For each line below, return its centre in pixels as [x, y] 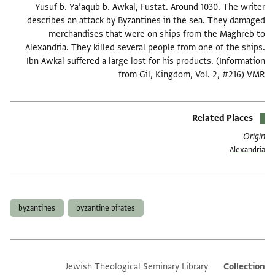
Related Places [224, 118]
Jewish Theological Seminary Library [139, 267]
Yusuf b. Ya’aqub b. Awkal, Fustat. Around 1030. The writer [152, 7]
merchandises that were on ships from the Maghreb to [159, 34]
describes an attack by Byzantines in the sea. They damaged [148, 21]
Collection [246, 267]
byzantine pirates [107, 208]
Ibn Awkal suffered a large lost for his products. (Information [148, 61]
